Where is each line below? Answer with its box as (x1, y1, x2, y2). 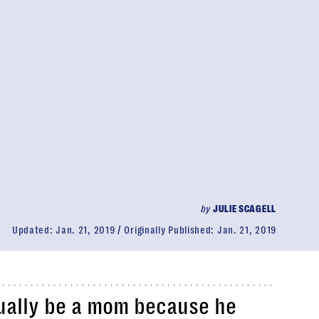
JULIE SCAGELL (212, 203, 276, 214)
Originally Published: (124, 224, 217, 236)
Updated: (11, 224, 56, 236)
